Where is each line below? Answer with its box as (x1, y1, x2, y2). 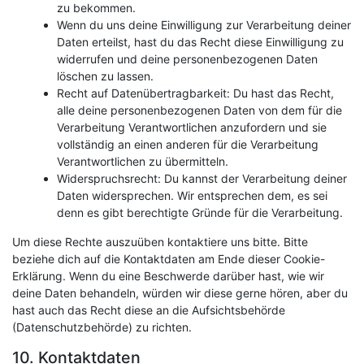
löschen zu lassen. (57, 69, 154, 83)
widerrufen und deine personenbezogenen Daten (57, 52, 318, 66)
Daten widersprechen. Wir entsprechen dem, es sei (57, 188, 327, 202)
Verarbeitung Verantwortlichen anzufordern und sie (57, 120, 327, 134)
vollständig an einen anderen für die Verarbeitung (57, 137, 318, 151)
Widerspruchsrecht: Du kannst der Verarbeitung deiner (57, 171, 347, 185)
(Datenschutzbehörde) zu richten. (12, 320, 192, 334)
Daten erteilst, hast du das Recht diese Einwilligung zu (57, 35, 344, 49)
